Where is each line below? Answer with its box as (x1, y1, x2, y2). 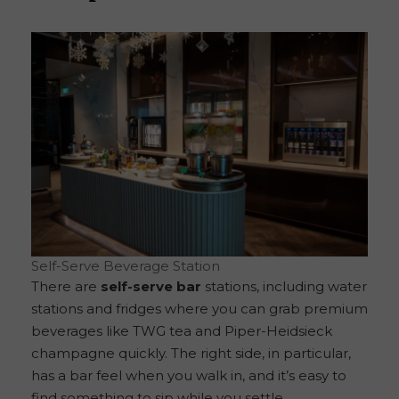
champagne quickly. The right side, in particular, (31, 345, 351, 362)
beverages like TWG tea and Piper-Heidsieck (31, 322, 332, 340)
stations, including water (201, 278, 367, 296)
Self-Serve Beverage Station (31, 257, 220, 275)
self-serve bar (101, 278, 201, 296)
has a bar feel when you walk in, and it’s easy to (31, 367, 346, 385)
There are (31, 278, 101, 296)
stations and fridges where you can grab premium (31, 300, 368, 318)
